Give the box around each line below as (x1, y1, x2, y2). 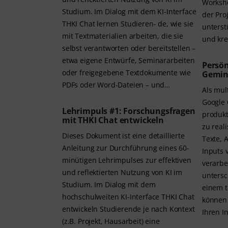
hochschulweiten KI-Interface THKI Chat (62, 192, 194, 202)
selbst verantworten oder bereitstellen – (62, 43, 148, 53)
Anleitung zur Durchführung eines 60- (62, 143, 189, 153)
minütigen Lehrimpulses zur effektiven (62, 155, 191, 165)
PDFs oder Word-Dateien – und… (62, 80, 170, 90)
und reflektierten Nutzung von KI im (62, 167, 183, 178)
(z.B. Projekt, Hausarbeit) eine (62, 216, 160, 226)
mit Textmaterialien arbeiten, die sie (62, 31, 183, 41)
